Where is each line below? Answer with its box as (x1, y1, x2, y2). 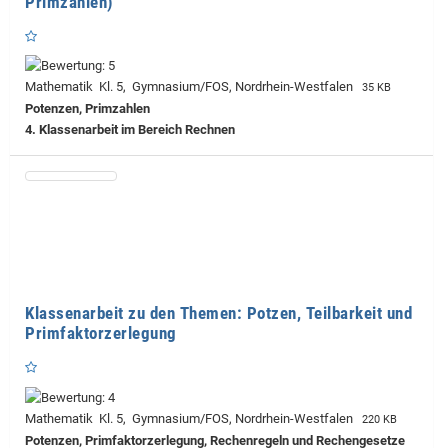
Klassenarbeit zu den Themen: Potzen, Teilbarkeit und (25, 303, 412, 324)
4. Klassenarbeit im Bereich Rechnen (25, 122, 235, 138)
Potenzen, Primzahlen (25, 101, 150, 117)
